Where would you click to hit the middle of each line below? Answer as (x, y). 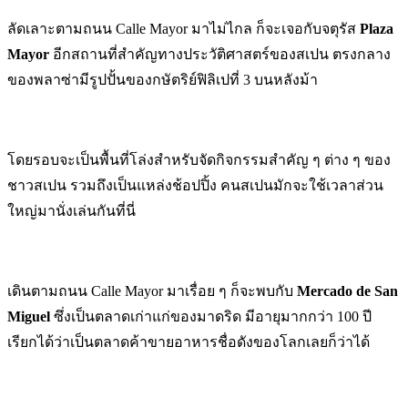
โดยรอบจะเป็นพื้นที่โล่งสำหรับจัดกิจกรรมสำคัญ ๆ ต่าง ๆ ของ (199, 159)
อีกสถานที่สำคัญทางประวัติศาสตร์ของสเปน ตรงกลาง (220, 54)
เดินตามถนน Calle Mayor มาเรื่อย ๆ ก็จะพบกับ (152, 291)
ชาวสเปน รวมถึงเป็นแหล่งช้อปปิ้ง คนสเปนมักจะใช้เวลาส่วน (195, 185)
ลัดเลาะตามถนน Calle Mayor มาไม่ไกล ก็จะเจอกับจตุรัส (184, 28)
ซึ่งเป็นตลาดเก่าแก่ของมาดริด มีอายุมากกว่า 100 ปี (211, 316)
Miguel (29, 316)
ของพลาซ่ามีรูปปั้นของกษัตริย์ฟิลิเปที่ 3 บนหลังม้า (163, 79)
